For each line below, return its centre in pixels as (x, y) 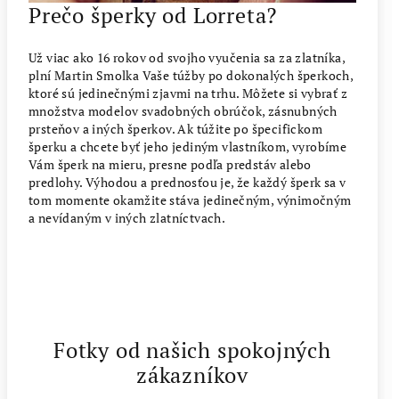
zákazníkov (192, 375)
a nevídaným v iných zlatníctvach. (127, 218)
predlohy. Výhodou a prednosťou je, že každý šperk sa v (187, 183)
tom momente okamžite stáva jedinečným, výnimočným (190, 200)
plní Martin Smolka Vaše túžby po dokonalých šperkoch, (191, 76)
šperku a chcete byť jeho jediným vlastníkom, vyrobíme (188, 147)
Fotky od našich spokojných (192, 350)
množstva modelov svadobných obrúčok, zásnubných (183, 111)
